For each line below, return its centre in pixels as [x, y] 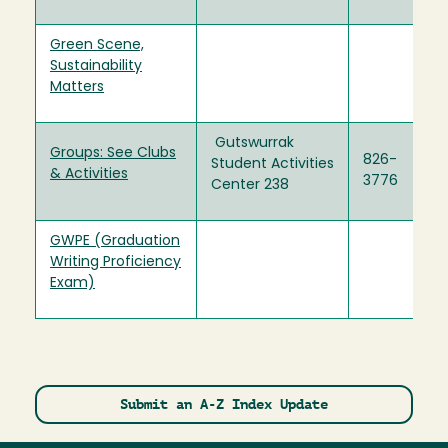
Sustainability [96, 66]
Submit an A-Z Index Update [224, 404]
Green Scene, [97, 45]
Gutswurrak [252, 143]
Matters [77, 87]
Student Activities [272, 164]
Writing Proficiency [115, 262]
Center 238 [250, 185]
